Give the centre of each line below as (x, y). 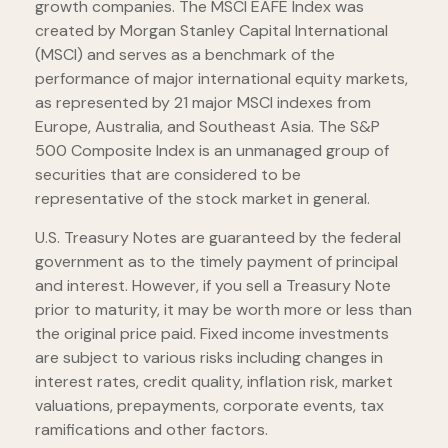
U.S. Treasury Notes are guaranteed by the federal (218, 238)
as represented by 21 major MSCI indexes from (203, 103)
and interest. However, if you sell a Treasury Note (213, 286)
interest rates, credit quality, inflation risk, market (214, 382)
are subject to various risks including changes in (209, 358)
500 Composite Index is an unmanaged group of (212, 151)
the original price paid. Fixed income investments (212, 334)
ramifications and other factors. (151, 430)
